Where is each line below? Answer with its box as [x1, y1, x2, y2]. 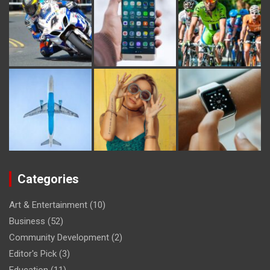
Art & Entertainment [9, 199, 87, 211]
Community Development [9, 232, 109, 243]
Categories [17, 172, 79, 187]
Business [9, 216, 45, 227]
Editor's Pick [9, 248, 57, 260]
